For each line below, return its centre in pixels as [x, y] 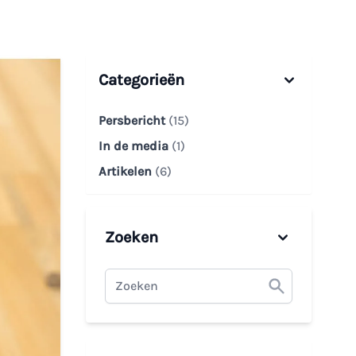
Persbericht [133, 121]
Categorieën [141, 80]
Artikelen [127, 172]
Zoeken [132, 238]
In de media [135, 146]
